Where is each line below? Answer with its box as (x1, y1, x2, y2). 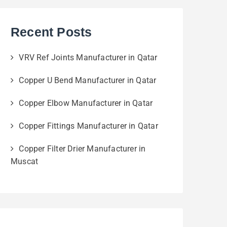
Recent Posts (11, 25, 92, 40)
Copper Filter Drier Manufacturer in (19, 144, 146, 154)
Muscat (11, 157, 39, 167)
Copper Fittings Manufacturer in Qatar (19, 121, 158, 131)
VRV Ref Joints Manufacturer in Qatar (19, 53, 158, 63)
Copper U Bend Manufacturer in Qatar (19, 75, 157, 86)
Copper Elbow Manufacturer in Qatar (19, 98, 153, 108)
